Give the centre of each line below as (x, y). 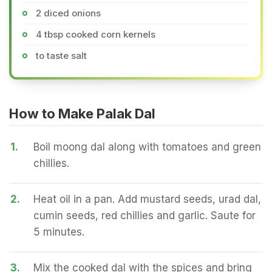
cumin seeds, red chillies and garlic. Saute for (144, 216)
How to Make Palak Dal (82, 114)
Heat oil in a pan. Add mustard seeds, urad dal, (147, 199)
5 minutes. (59, 232)
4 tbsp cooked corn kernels (96, 34)
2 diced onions (68, 13)
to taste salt (61, 56)
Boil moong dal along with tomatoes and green (147, 147)
